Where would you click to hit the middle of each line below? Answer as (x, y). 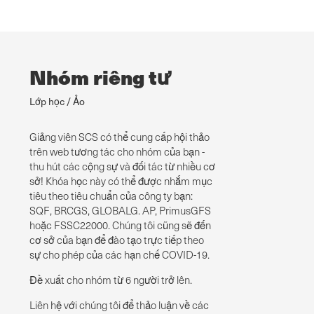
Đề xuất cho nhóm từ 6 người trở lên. (112, 280)
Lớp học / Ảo (57, 102)
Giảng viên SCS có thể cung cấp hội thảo (120, 137)
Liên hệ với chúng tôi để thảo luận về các (119, 305)
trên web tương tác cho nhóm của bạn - (117, 152)
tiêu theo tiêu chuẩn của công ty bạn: (111, 196)
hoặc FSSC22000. (71, 225)
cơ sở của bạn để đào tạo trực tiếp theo (117, 240)
